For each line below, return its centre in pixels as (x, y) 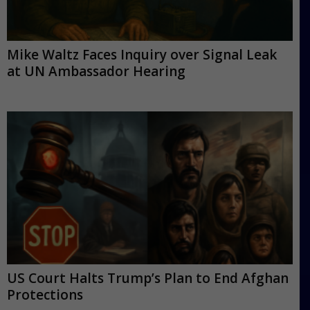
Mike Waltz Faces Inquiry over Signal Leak (142, 55)
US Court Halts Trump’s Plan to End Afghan (148, 278)
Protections (45, 294)
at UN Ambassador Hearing (96, 72)
